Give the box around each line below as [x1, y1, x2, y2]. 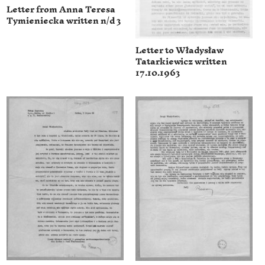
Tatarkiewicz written [135, 51, 227, 72]
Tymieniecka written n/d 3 [7, 11, 121, 32]
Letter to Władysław [135, 40, 224, 61]
